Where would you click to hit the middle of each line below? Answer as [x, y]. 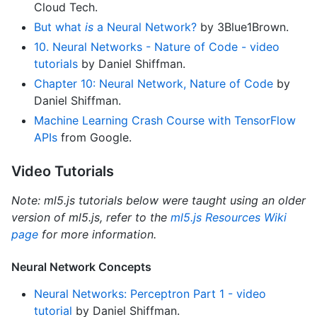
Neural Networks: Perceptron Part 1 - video [150, 293]
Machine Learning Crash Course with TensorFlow [165, 120]
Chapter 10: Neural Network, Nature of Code [154, 83]
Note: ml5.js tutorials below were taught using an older [158, 200]
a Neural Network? [145, 27]
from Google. [94, 137]
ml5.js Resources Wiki [229, 217]
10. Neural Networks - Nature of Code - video [157, 46]
